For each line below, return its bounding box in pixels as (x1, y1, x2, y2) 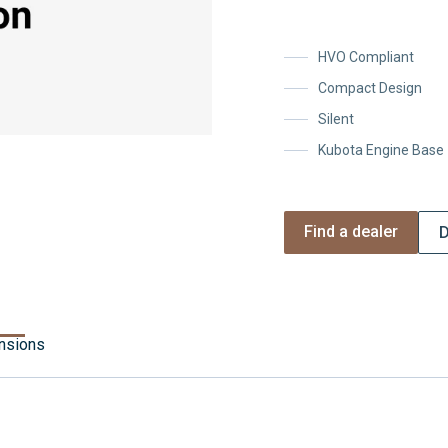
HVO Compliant (317, 49, 414, 65)
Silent (317, 111, 354, 127)
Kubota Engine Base (317, 142, 444, 158)
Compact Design (317, 80, 422, 96)
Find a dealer (303, 222, 398, 241)
